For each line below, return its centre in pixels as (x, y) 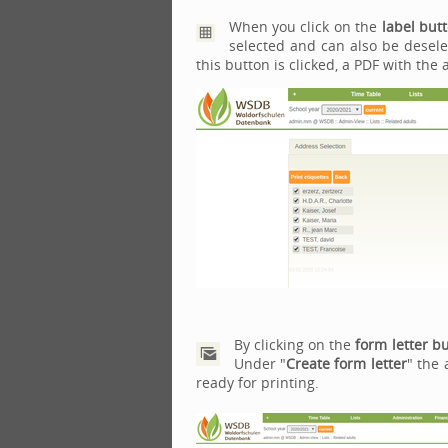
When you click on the (305, 26)
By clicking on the (294, 344)
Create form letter (346, 363)
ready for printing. (257, 382)
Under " (259, 363)
